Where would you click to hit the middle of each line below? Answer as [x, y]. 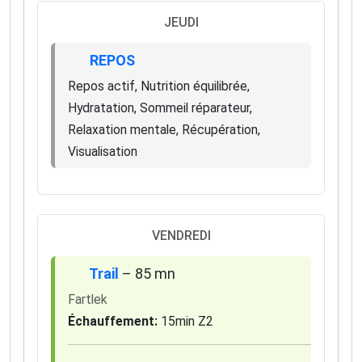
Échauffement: [113, 322]
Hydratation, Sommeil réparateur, [160, 108]
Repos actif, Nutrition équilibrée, [159, 86]
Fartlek [88, 300]
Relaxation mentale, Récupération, [164, 130]
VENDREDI [181, 236]
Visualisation [103, 152]
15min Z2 [185, 322]
